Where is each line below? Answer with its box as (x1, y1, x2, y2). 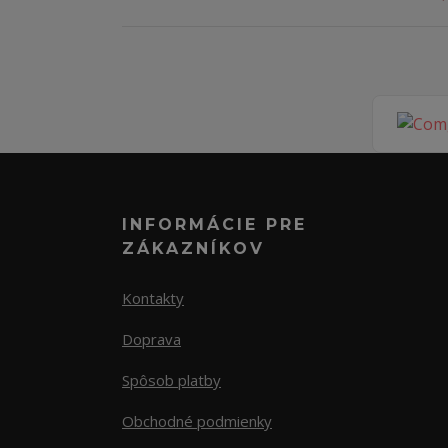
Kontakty (122, 288, 184, 309)
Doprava (122, 329, 181, 350)
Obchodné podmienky (122, 411, 272, 432)
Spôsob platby (122, 370, 221, 391)
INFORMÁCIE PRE (122, 215, 307, 235)
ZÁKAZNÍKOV (122, 239, 265, 259)
